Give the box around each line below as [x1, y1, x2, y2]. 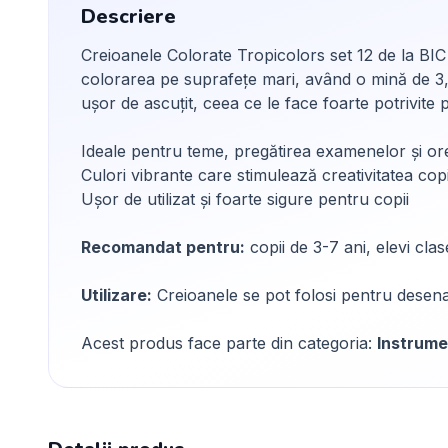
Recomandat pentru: [81, 237, 245, 257]
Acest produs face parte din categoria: [81, 333, 377, 353]
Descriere [81, 3, 176, 30]
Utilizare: [81, 285, 152, 305]
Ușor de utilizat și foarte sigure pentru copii [81, 189, 409, 209]
